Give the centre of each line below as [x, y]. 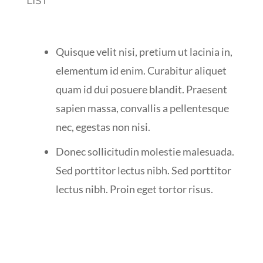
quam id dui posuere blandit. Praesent [141, 89]
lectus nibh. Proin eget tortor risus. [134, 189]
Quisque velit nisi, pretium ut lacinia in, [144, 51]
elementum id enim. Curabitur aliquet [141, 70]
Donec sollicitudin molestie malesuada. [145, 151]
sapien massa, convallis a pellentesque [142, 108]
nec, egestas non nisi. [103, 127]
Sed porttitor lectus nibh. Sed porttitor [143, 170]
